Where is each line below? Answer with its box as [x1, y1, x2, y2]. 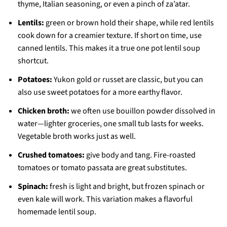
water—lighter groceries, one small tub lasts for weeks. [17, 118, 204, 130]
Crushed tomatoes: [17, 149, 85, 161]
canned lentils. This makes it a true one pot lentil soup [17, 43, 200, 54]
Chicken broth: [17, 105, 69, 117]
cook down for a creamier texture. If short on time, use [17, 30, 202, 42]
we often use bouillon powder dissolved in [69, 105, 215, 117]
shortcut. [17, 55, 49, 67]
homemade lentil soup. [17, 206, 96, 218]
